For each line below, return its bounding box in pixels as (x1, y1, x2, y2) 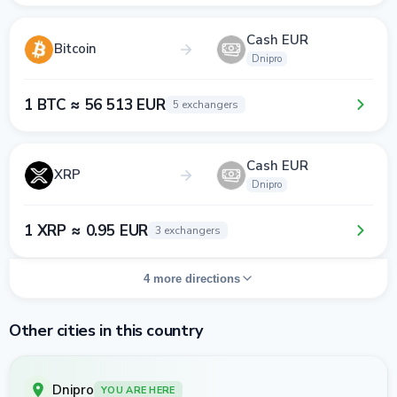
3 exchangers (155, 223, 222, 237)
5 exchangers (172, 97, 238, 112)
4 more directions (143, 271, 240, 285)
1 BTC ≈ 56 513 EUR (24, 94, 166, 115)
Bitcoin (54, 40, 97, 58)
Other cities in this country (9, 320, 203, 341)
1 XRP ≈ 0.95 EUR (24, 220, 149, 241)
